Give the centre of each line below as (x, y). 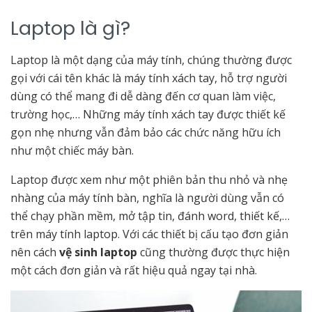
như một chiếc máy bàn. (73, 151)
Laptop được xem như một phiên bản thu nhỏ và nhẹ (149, 180)
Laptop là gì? (70, 29)
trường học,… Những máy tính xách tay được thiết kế (148, 115)
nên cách (35, 252)
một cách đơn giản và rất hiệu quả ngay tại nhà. (134, 271)
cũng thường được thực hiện (215, 252)
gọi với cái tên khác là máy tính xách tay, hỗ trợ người (149, 78)
